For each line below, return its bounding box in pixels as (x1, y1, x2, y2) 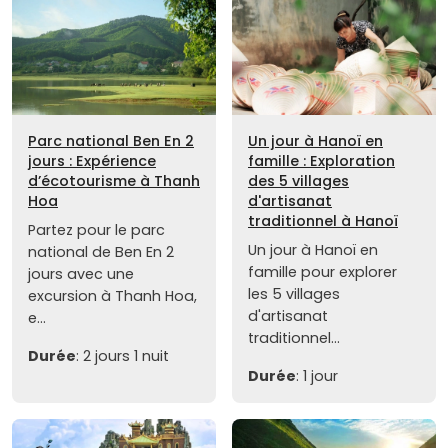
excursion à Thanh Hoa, (28, 286, 197, 307)
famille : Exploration (248, 151, 395, 172)
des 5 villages (248, 171, 349, 192)
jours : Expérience (28, 151, 156, 172)
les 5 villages (248, 284, 340, 305)
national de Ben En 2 (28, 242, 174, 263)
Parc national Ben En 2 (28, 131, 194, 152)
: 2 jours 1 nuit (76, 346, 169, 367)
